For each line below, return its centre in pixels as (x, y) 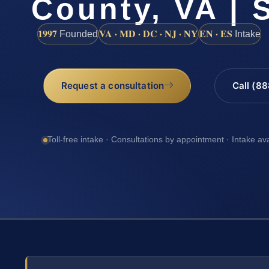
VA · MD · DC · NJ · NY (149, 33)
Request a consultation (113, 85)
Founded (77, 34)
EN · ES (216, 33)
